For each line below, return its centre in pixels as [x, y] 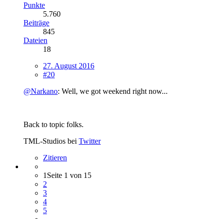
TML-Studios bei [51, 141]
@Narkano [41, 91]
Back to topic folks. [54, 125]
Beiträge [36, 23]
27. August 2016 [69, 66]
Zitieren [55, 158]
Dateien [35, 41]
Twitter [90, 141]
